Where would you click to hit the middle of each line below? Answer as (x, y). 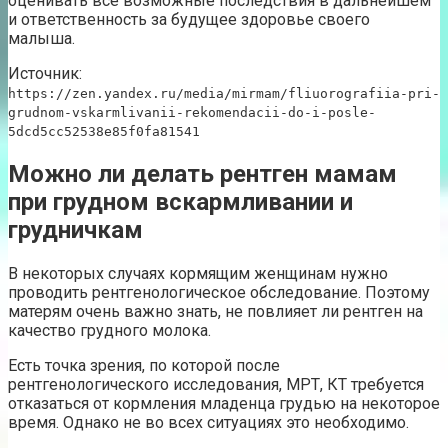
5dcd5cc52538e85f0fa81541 (104, 132)
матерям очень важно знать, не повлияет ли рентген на (215, 311)
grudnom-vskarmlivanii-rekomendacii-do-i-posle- (192, 113)
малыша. (41, 39)
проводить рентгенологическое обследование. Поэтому (219, 292)
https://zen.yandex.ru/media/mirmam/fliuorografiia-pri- (224, 94)
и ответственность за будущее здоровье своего (189, 20)
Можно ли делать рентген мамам (202, 174)
